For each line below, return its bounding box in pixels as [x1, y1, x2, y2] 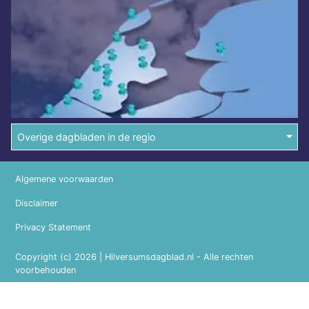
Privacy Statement [15, 221, 91, 232]
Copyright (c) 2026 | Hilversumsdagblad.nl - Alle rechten [15, 251, 253, 262]
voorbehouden [15, 264, 76, 275]
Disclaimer [15, 197, 58, 208]
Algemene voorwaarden [15, 173, 113, 184]
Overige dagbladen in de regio [17, 130, 156, 143]
